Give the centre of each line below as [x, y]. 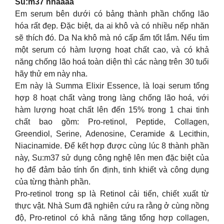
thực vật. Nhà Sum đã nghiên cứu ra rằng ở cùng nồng [112, 206]
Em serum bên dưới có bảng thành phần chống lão [112, 14]
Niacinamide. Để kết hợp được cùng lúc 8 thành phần [112, 146]
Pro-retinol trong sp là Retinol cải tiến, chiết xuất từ [112, 194]
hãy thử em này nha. [51, 74]
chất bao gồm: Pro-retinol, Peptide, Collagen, [112, 122]
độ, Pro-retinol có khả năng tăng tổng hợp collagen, [112, 218]
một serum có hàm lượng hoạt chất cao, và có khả [112, 50]
